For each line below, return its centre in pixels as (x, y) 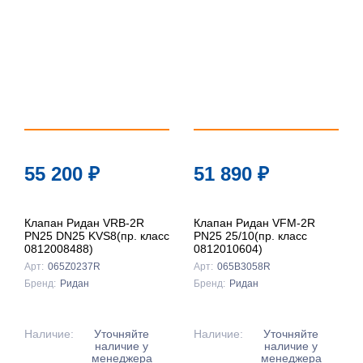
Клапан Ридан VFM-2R (254, 223)
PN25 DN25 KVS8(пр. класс (97, 236)
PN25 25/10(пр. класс (250, 236)
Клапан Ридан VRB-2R (84, 223)
